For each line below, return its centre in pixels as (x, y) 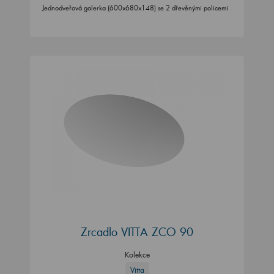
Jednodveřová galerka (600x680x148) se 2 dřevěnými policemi (135, 8)
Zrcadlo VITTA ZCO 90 (137, 231)
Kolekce (137, 254)
